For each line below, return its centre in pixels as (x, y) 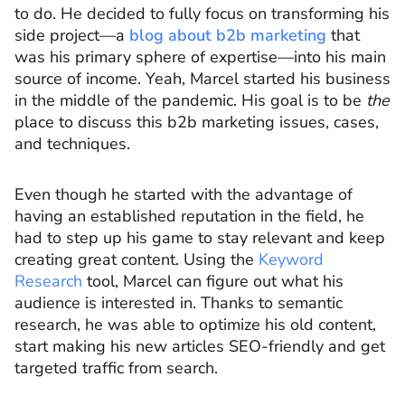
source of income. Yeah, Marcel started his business (202, 79)
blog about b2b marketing (228, 36)
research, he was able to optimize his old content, (195, 324)
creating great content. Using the (137, 259)
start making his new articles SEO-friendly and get (200, 346)
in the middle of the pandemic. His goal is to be (190, 101)
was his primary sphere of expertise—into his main (200, 57)
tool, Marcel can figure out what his (213, 281)
